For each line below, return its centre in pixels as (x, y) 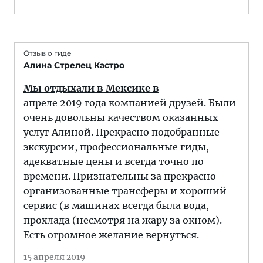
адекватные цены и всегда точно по (114, 161)
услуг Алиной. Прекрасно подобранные (122, 132)
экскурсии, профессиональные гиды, (116, 147)
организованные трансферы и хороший (125, 191)
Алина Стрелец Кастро (74, 65)
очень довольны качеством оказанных (121, 117)
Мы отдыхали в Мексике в (91, 88)
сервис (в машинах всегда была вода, (116, 205)
